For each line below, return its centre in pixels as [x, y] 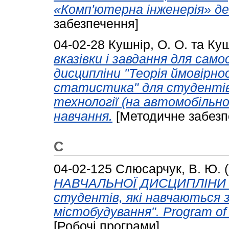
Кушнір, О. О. [148, 44]
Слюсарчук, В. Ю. [168, 169]
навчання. [83, 116]
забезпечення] [96, 24]
